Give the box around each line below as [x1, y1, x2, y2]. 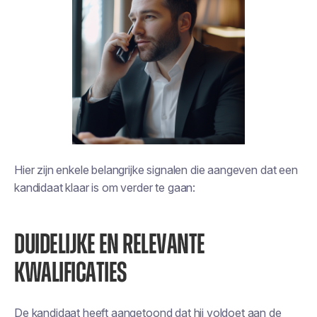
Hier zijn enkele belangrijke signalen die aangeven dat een [14, 163, 298, 177]
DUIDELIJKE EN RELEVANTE [14, 231, 205, 259]
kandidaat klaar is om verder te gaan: [14, 180, 196, 195]
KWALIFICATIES [14, 259, 127, 287]
